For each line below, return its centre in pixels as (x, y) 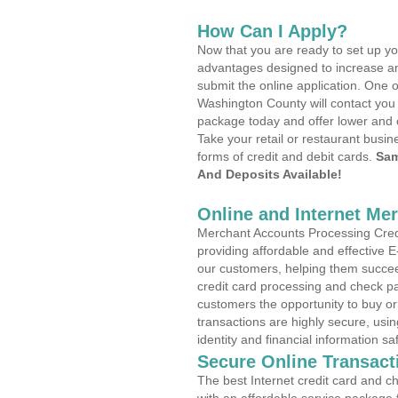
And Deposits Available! (270, 174)
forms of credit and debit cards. (287, 156)
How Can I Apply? (272, 31)
